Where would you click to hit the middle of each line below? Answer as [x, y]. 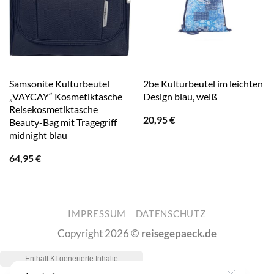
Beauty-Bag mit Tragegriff [63, 122]
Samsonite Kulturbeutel [59, 84]
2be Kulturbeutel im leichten [203, 84]
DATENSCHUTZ [171, 214]
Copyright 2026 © [99, 234]
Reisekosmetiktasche [53, 109]
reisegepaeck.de [179, 234]
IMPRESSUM [97, 214]
